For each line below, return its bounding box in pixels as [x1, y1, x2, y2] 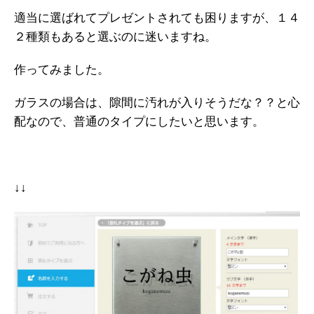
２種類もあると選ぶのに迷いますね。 [14, 30, 217, 44]
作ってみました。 [14, 63, 109, 77]
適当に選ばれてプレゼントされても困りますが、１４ [14, 11, 300, 25]
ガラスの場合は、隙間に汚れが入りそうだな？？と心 [14, 96, 300, 110]
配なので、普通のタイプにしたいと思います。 [14, 115, 264, 129]
